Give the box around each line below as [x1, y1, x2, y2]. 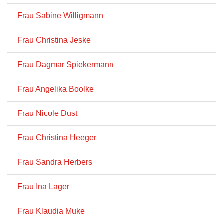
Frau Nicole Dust [17, 109, 77, 117]
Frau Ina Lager [17, 182, 69, 191]
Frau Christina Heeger [17, 133, 96, 142]
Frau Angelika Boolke [17, 85, 94, 93]
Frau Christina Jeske [17, 36, 91, 44]
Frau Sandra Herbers [17, 158, 92, 166]
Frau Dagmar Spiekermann [17, 60, 113, 69]
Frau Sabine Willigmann [17, 11, 103, 20]
